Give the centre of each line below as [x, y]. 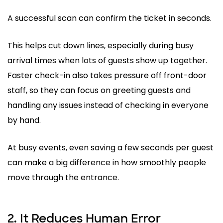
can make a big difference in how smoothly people [107, 162]
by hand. [24, 120]
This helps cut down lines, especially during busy [101, 45]
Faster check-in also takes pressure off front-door [107, 75]
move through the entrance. [63, 177]
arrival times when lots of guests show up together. [107, 60]
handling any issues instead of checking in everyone [108, 105]
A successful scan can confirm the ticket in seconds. [110, 18]
